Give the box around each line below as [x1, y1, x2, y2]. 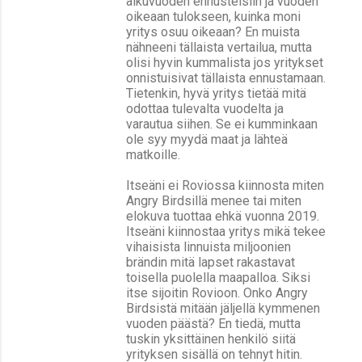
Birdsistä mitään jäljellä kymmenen [126, 300, 320, 316]
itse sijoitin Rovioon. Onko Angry [126, 284, 308, 301]
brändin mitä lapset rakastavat [126, 254, 295, 270]
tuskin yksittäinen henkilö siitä [126, 330, 296, 347]
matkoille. [126, 146, 180, 162]
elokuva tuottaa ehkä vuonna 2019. [126, 208, 319, 224]
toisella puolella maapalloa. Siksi [126, 269, 310, 285]
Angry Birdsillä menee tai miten [126, 192, 301, 208]
